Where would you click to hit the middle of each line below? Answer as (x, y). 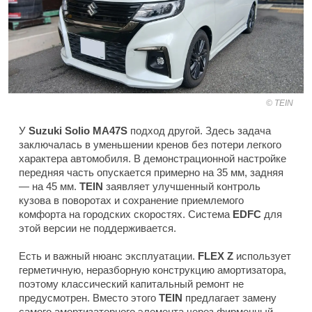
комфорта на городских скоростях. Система (126, 214)
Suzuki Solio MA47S (78, 131)
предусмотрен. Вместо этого (89, 298)
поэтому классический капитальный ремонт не (131, 284)
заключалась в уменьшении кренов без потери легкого (150, 145)
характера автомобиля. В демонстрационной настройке (153, 159)
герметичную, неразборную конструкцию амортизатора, (153, 270)
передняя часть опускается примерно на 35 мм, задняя (151, 173)
